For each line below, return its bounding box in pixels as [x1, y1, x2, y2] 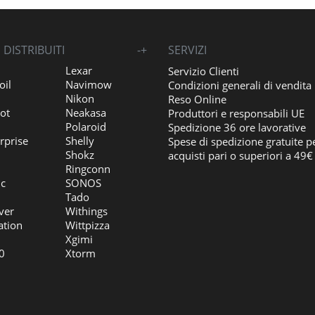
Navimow [65, 77, 112, 91]
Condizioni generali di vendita [168, 78, 311, 92]
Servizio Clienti [168, 64, 239, 78]
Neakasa [65, 105, 106, 120]
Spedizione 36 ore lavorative [168, 120, 306, 134]
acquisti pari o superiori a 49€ [168, 148, 313, 162]
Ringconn [65, 162, 110, 176]
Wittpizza [65, 218, 110, 232]
